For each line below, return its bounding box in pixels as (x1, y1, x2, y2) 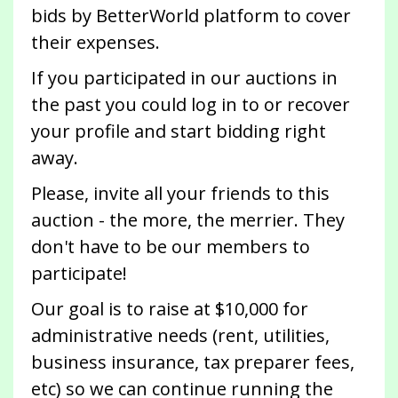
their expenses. (31, 30, 160, 55)
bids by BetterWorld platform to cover (31, 4, 351, 28)
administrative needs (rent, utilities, (31, 323, 330, 348)
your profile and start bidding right (31, 119, 326, 144)
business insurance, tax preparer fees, (31, 350, 354, 375)
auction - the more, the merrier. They (31, 208, 345, 233)
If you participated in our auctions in (31, 66, 338, 91)
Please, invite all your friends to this (31, 181, 330, 206)
